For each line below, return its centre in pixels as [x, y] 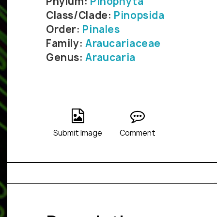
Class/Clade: [80, 15]
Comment [138, 133]
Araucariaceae [123, 44]
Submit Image [78, 133]
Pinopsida [139, 15]
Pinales [101, 30]
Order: [64, 30]
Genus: [66, 58]
